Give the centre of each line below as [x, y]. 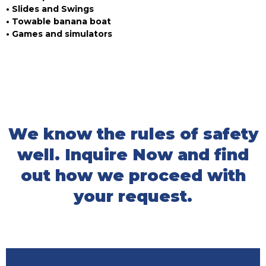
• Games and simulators [59, 34]
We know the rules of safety [133, 134]
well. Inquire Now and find [133, 155]
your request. [133, 197]
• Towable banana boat [58, 22]
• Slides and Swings [50, 9]
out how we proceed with [133, 176]
